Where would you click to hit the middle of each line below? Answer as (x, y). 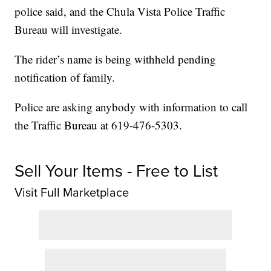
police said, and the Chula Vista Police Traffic (120, 11)
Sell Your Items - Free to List (116, 171)
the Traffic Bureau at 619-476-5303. (99, 125)
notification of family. (65, 77)
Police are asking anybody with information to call (131, 107)
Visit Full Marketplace (72, 193)
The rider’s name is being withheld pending (116, 59)
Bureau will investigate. (69, 30)
